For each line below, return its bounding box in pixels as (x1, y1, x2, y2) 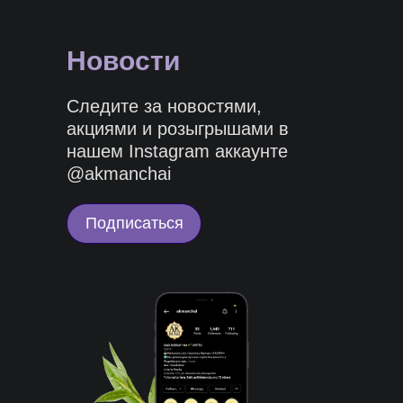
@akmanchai (67, 164, 171, 184)
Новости (67, 46, 180, 76)
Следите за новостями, (67, 96, 262, 116)
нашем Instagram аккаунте (67, 141, 288, 161)
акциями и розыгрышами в (67, 119, 289, 139)
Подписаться (85, 214, 184, 232)
